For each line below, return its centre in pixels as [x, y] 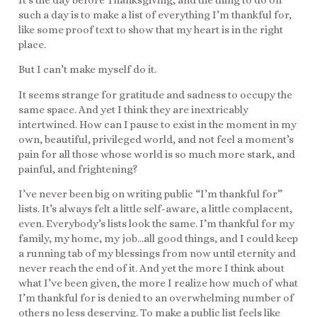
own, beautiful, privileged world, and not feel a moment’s [156, 139]
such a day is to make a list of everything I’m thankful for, [155, 15]
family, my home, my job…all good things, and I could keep [158, 239]
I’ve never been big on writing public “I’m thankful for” [150, 194]
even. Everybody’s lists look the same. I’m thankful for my [156, 224]
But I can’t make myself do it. [87, 70]
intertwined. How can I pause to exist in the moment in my [157, 124]
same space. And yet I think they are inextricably [133, 109]
